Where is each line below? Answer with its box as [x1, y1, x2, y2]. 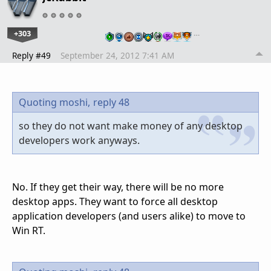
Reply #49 [12, 50, 51, 62]
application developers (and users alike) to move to [12, 209, 246, 223]
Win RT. [12, 224, 45, 238]
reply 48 [93, 96, 129, 109]
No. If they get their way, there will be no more [12, 180, 224, 194]
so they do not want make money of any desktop [19, 119, 243, 133]
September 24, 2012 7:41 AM [60, 50, 174, 62]
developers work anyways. [19, 134, 140, 148]
